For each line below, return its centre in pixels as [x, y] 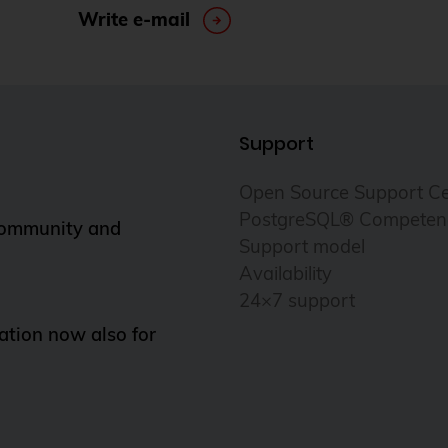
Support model [302, 246]
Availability [285, 273]
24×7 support [297, 300]
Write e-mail [134, 20]
